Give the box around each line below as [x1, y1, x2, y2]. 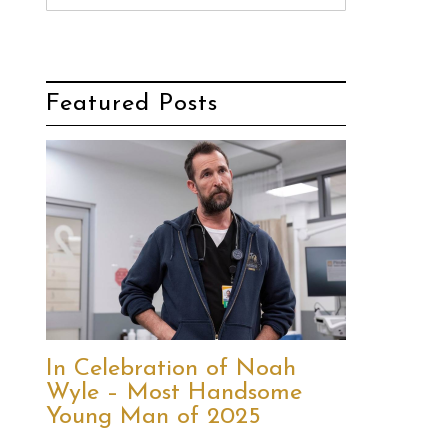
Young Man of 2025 [46, 404, 261, 429]
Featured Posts [46, 91, 218, 116]
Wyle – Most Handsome [46, 380, 302, 405]
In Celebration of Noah [46, 356, 296, 381]
